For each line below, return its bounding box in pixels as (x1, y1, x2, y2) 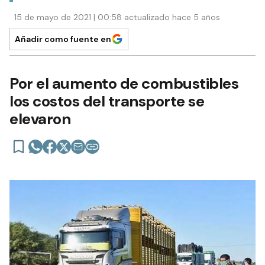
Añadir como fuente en (15, 34, 111, 45)
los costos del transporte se (9, 91, 204, 112)
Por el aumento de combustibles (9, 73, 238, 94)
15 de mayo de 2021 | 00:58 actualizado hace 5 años (14, 12, 220, 23)
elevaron (9, 109, 70, 130)
